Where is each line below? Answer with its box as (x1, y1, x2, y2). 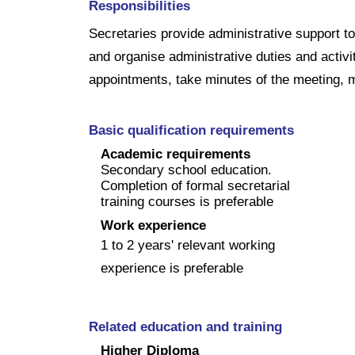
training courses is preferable (101, 193, 273, 209)
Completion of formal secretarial (101, 177, 290, 193)
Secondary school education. (101, 162, 272, 177)
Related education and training (89, 319, 282, 334)
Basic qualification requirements (89, 122, 294, 138)
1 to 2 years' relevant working (101, 237, 275, 253)
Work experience (101, 217, 206, 233)
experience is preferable (101, 260, 243, 276)
